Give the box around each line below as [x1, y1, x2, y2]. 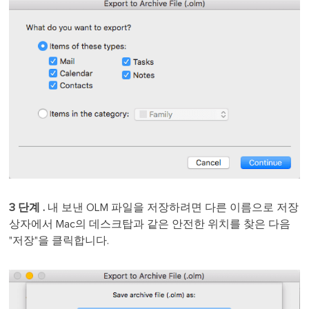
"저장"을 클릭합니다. [9, 235, 110, 246]
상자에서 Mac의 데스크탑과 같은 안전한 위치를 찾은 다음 [9, 218, 291, 230]
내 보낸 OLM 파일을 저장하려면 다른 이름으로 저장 [48, 201, 299, 213]
